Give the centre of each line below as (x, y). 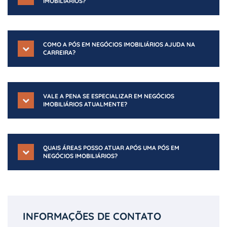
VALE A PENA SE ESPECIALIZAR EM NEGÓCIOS (109, 96)
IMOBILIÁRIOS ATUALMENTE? (85, 104)
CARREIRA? (59, 52)
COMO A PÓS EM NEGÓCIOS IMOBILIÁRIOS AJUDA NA (119, 44)
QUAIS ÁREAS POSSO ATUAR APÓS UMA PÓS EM (111, 148)
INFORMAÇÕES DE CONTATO (92, 216)
